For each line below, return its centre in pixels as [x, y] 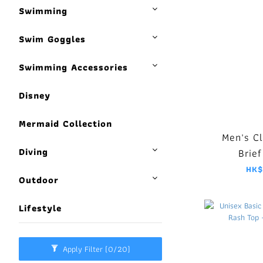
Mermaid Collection [65, 124]
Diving [33, 152]
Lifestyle [40, 208]
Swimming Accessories [73, 67]
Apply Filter [84, 249]
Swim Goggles [52, 39]
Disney [35, 95]
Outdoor [39, 180]
